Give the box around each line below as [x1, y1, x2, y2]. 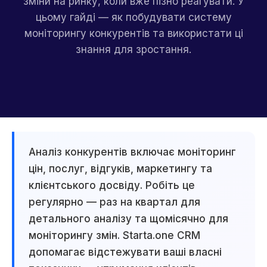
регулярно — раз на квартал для [29, 196, 200, 208]
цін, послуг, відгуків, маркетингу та [29, 163, 212, 175]
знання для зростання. [76, 44, 191, 55]
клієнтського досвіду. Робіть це [29, 179, 195, 191]
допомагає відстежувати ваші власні [29, 246, 222, 258]
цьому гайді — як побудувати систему [35, 11, 232, 23]
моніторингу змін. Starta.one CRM [29, 229, 200, 241]
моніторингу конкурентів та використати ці [24, 27, 243, 39]
